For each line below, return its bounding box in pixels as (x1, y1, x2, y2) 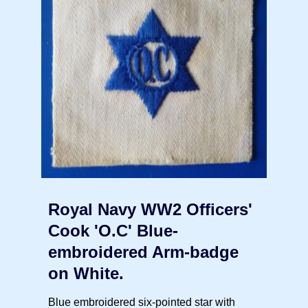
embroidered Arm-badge (48, 243, 239, 262)
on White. (48, 264, 124, 283)
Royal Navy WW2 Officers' (48, 200, 252, 219)
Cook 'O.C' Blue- (48, 221, 178, 241)
